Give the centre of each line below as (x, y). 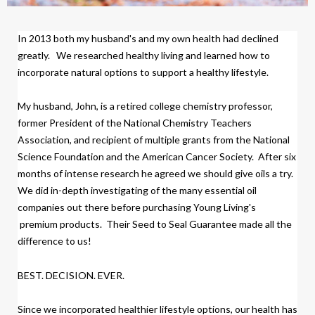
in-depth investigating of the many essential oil (153, 191)
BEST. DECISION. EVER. (71, 276)
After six (277, 157)
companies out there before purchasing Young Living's (137, 207)
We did (33, 191)
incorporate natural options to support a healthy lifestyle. (143, 72)
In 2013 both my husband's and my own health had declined (148, 39)
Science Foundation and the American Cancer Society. (138, 157)
